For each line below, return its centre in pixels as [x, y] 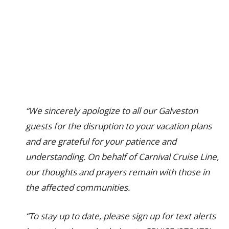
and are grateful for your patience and [101, 141]
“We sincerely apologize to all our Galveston [112, 111]
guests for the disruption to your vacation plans [119, 126]
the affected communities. [78, 187]
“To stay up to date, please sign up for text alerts [121, 216]
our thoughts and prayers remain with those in [118, 172]
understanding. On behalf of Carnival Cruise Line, [122, 157]
